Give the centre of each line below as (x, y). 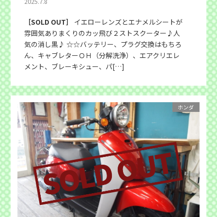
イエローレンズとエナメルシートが (128, 22)
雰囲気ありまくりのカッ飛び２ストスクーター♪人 (102, 33)
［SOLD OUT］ (49, 22)
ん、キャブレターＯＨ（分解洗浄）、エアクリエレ (102, 55)
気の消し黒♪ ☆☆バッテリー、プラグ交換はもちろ (103, 44)
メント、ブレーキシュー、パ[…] (75, 67)
